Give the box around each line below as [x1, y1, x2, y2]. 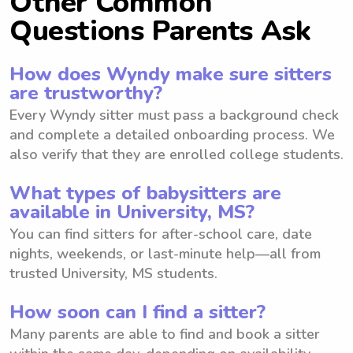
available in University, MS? [9, 199, 255, 225]
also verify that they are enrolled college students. [9, 144, 344, 164]
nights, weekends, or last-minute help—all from [9, 243, 321, 263]
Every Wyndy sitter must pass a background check [9, 105, 339, 124]
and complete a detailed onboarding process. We [9, 124, 335, 144]
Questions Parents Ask [9, 11, 311, 50]
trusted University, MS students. [9, 263, 217, 283]
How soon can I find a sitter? [9, 299, 266, 325]
